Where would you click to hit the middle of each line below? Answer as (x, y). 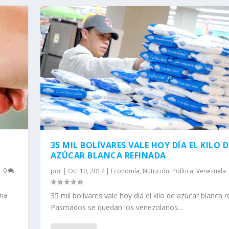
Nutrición (156, 171)
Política (182, 171)
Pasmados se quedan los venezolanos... (116, 207)
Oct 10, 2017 (86, 171)
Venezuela (211, 171)
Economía (125, 171)
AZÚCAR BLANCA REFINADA (108, 155)
